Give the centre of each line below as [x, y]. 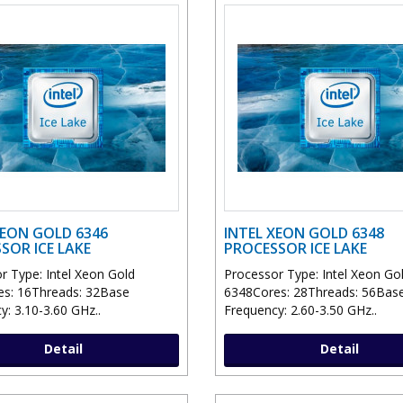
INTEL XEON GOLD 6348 [304, 233]
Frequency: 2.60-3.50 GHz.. [300, 310]
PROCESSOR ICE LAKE [296, 249]
